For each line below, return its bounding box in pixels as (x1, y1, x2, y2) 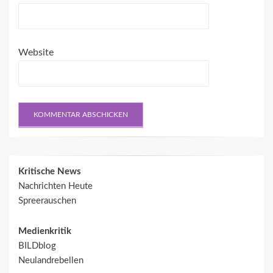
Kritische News (18, 167, 81, 177)
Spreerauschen (18, 196, 76, 206)
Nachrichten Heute (18, 182, 93, 191)
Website (18, 48, 54, 58)
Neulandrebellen (18, 256, 83, 266)
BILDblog (18, 241, 56, 251)
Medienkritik (18, 227, 71, 236)
